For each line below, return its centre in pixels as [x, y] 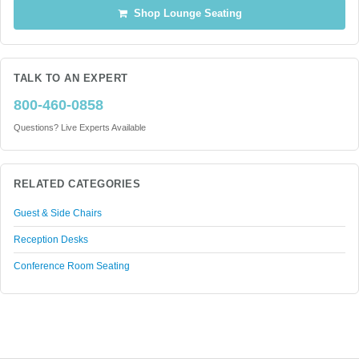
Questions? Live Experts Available [80, 127]
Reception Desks [51, 240]
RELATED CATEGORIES [77, 184]
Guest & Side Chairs [58, 213]
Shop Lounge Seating [184, 14]
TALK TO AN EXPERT [71, 79]
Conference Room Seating [72, 266]
